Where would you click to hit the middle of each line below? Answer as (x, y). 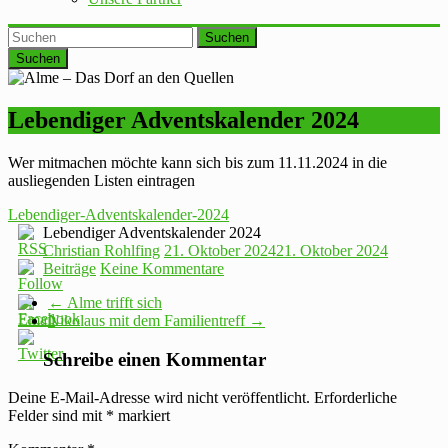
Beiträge (69, 268)
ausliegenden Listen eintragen (101, 180)
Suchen (227, 38)
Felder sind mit (57, 416)
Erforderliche (355, 398)
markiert (142, 416)
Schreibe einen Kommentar (154, 359)
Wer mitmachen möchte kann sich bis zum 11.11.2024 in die (197, 162)
